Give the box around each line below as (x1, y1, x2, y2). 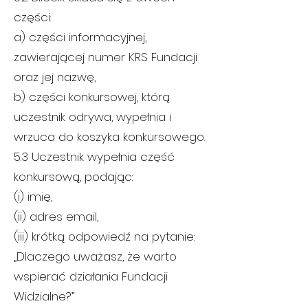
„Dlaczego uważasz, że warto (14, 248, 177, 265)
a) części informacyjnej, (14, 29, 146, 45)
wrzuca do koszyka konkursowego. (14, 129, 205, 145)
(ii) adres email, (14, 208, 98, 225)
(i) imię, (14, 188, 52, 205)
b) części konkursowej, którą (14, 89, 170, 105)
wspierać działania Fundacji (14, 268, 168, 285)
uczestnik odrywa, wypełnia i (14, 109, 171, 125)
